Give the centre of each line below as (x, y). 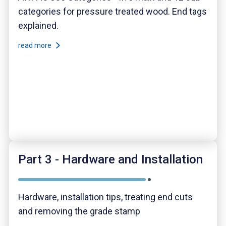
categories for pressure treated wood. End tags (112, 12)
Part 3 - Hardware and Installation (110, 160)
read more (36, 46)
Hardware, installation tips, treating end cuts (105, 197)
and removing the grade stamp (79, 211)
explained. (38, 26)
